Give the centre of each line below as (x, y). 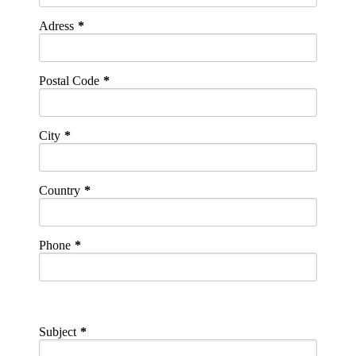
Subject (58, 331)
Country (60, 190)
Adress (57, 25)
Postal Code (70, 80)
